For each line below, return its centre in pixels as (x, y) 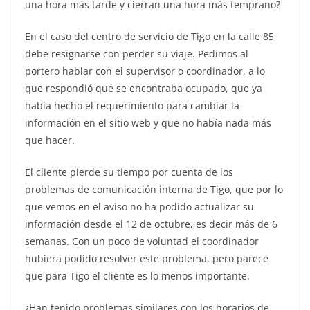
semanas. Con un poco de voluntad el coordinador (142, 241)
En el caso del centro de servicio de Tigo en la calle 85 (149, 36)
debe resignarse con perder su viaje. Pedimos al (137, 53)
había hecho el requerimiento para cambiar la (132, 105)
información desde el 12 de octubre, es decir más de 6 (151, 224)
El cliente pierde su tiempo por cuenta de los (129, 172)
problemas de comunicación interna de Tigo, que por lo (154, 189)
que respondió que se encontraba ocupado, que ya (144, 88)
